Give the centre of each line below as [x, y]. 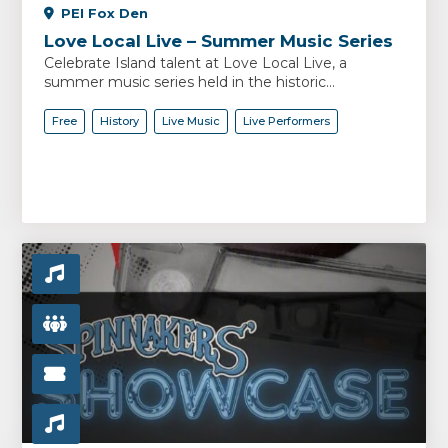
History [120, 121]
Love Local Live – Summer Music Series [219, 41]
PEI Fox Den [105, 13]
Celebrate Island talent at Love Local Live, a [196, 63]
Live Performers [287, 121]
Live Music [191, 121]
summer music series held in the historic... [190, 82]
